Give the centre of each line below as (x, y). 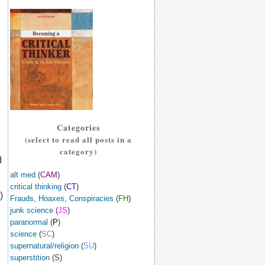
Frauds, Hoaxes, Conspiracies (62, 198)
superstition (30, 258)
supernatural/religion (44, 246)
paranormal (29, 222)
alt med (24, 175)
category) (78, 151)
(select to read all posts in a (78, 139)
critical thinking (36, 187)
